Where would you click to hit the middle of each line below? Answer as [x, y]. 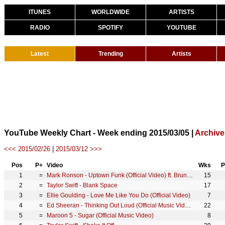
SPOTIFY [110, 28]
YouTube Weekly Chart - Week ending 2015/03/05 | [99, 133]
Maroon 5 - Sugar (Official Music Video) [100, 215]
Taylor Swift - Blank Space [82, 185]
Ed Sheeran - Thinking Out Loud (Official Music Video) [188, 205]
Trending [110, 54]
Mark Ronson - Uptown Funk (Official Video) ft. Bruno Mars [190, 175]
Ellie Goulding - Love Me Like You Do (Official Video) [119, 195]
